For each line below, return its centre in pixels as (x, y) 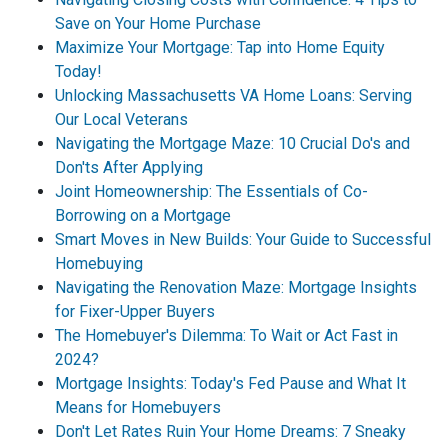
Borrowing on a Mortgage (143, 215)
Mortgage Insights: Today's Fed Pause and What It (230, 383)
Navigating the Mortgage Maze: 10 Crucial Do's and (232, 143)
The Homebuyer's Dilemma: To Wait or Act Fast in (226, 335)
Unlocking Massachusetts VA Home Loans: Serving (233, 95)
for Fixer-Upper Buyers (135, 311)
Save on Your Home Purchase (158, 23)
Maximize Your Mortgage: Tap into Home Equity (220, 47)
